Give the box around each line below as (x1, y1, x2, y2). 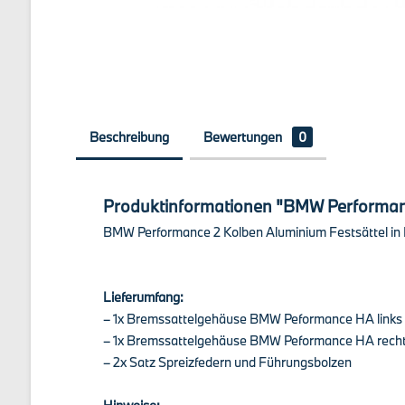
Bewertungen (202, 128, 285, 146)
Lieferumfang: (102, 288, 184, 306)
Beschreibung (89, 128, 169, 146)
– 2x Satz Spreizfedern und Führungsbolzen (102, 353, 352, 371)
